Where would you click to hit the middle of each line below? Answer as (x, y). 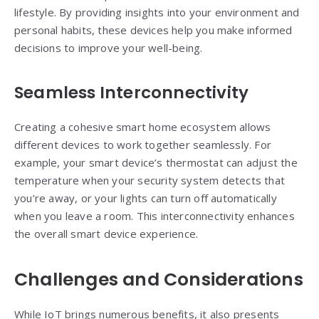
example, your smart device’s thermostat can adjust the (156, 163)
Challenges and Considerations (159, 280)
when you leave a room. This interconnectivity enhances (155, 216)
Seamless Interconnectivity (132, 93)
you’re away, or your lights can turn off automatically (146, 198)
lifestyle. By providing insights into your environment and (157, 12)
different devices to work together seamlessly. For (143, 145)
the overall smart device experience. (106, 234)
